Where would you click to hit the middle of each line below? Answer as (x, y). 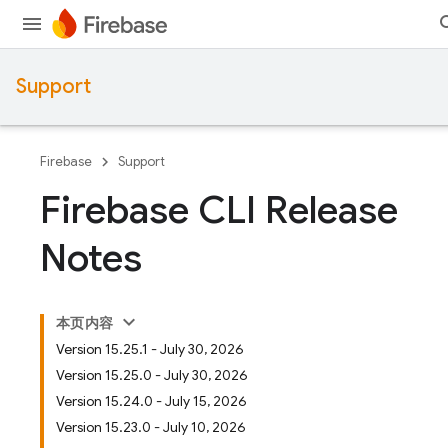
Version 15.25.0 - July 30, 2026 (152, 375)
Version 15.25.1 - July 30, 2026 (150, 349)
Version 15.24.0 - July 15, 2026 (151, 401)
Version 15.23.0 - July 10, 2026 (151, 427)
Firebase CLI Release (219, 210)
